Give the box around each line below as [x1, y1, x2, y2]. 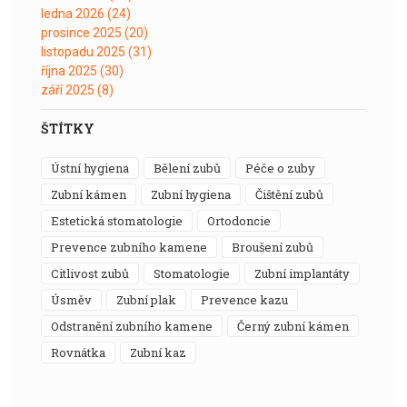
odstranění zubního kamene [59, 317, 213, 334]
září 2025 [41, 82, 97, 97]
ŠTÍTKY [41, 119, 94, 137]
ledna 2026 [41, 5, 107, 21]
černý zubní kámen [244, 317, 349, 334]
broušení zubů [240, 238, 313, 255]
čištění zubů [263, 185, 323, 203]
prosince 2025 [41, 25, 124, 40]
